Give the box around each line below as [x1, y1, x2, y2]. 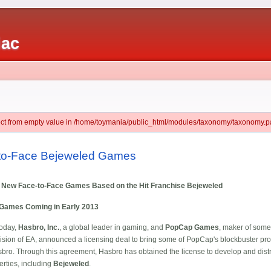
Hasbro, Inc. [18, 223, 59, 232]
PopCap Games [165, 223, 219, 232]
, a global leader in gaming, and [59, 223, 165, 232]
